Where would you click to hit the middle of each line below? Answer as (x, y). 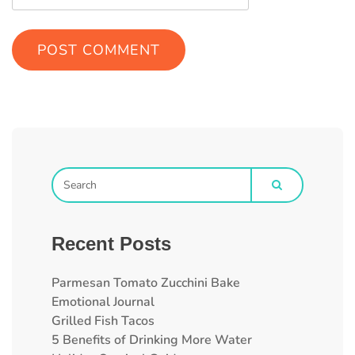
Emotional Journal (103, 302)
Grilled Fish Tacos (103, 321)
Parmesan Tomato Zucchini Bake (146, 283)
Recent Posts (111, 243)
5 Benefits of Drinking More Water (152, 340)
